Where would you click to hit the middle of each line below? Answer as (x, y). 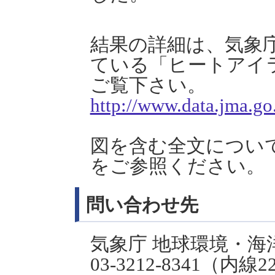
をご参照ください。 (177, 166)
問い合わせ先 (142, 205)
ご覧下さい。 (148, 85)
